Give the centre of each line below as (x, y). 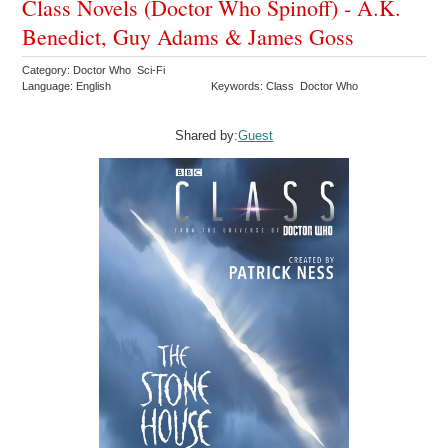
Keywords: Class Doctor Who (286, 86)
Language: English (67, 86)
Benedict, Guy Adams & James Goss (188, 37)
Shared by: (206, 136)
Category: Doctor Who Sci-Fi (95, 70)
